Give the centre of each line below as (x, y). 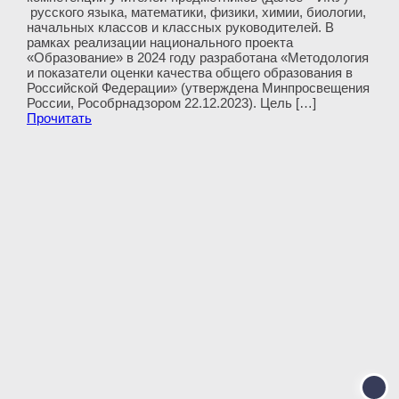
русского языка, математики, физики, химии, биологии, (196, 12)
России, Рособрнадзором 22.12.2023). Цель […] (171, 103)
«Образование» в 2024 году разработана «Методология (198, 58)
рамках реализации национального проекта (160, 43)
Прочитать (59, 118)
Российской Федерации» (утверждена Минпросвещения (198, 88)
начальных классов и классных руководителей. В (180, 28)
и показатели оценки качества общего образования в (190, 73)
